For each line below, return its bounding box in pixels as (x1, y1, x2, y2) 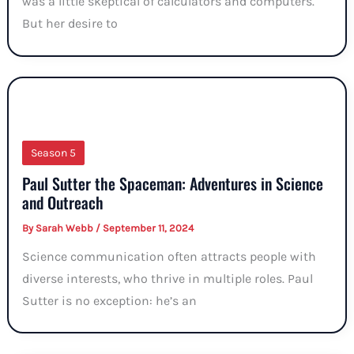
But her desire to (22, 16, 119, 32)
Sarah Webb (36, 221, 96, 234)
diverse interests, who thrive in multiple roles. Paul (22, 270, 314, 286)
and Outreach (22, 190, 104, 214)
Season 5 (31, 146, 77, 160)
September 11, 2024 (103, 221, 194, 234)
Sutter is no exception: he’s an (22, 292, 198, 308)
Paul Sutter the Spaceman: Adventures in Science (22, 171, 324, 195)
